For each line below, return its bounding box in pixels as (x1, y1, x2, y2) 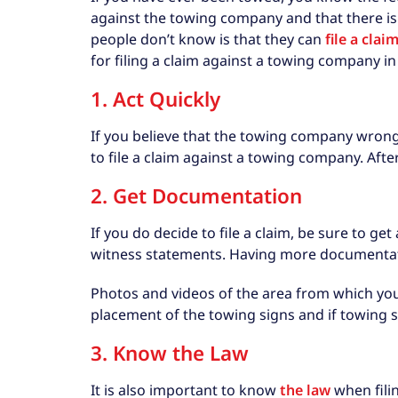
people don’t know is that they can (91, 28, 325, 49)
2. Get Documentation (91, 182, 302, 211)
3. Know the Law (91, 338, 249, 367)
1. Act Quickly (91, 85, 220, 114)
